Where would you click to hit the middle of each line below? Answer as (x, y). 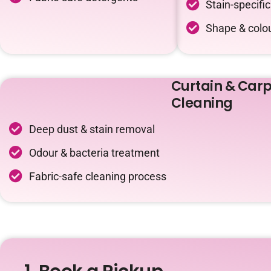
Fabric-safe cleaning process (97, 176)
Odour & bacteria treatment (94, 152)
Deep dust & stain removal (92, 129)
